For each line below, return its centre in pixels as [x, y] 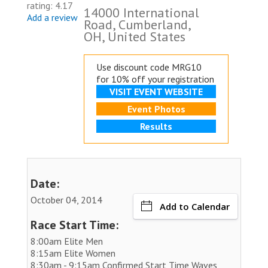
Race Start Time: [74, 225]
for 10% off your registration [155, 79]
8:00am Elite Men [67, 241]
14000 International [141, 12]
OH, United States [135, 36]
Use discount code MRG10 [149, 67]
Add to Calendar [195, 206]
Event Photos [156, 109]
